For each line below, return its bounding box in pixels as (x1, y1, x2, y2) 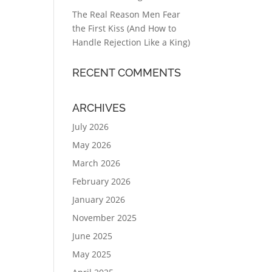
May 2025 (72, 248, 112, 260)
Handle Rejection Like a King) (72, 36, 191, 48)
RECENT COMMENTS (72, 66, 182, 79)
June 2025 (72, 230, 113, 242)
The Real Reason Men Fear (72, 8, 181, 20)
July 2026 (72, 121, 109, 132)
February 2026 (72, 175, 131, 187)
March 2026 (72, 157, 121, 169)
